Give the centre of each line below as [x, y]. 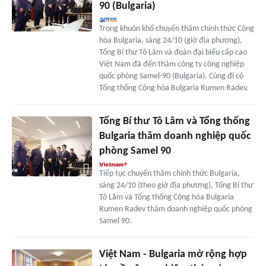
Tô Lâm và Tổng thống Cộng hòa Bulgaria [166, 198]
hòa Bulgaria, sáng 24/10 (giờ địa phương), [170, 41]
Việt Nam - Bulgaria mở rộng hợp [173, 255]
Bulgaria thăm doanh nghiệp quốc [175, 137]
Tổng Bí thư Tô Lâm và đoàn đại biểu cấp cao [173, 53]
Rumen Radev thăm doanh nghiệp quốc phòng [175, 210]
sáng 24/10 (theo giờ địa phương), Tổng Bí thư [176, 186]
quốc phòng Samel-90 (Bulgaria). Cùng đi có [171, 77]
